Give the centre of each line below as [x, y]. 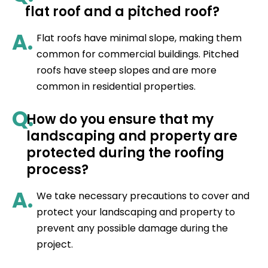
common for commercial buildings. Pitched [137, 54]
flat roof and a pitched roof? [123, 12]
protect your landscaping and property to [135, 212]
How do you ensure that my [120, 120]
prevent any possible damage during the [132, 229]
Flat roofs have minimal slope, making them [139, 38]
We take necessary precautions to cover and [143, 196]
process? [57, 170]
